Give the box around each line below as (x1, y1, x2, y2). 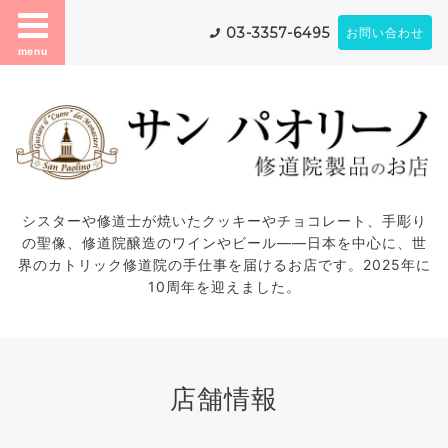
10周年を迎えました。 (147, 277, 301, 295)
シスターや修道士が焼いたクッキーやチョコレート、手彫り (21, 211, 427, 229)
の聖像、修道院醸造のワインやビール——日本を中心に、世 (21, 233, 427, 251)
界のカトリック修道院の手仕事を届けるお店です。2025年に (17, 255, 431, 273)
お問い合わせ (346, 25, 424, 40)
